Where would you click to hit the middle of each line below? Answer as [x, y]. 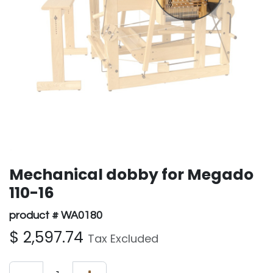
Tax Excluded [123, 239]
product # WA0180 [56, 216]
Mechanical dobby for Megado [131, 175]
